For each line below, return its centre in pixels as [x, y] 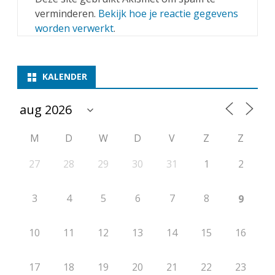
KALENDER [65, 77]
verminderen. [67, 14]
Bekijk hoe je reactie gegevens [168, 14]
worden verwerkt [74, 29]
